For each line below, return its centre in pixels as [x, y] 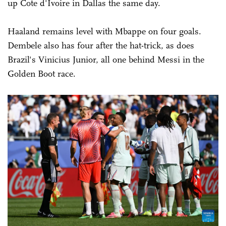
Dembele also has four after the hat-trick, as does [101, 45]
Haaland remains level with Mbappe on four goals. [104, 31]
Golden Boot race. [42, 73]
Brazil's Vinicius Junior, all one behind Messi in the [106, 59]
